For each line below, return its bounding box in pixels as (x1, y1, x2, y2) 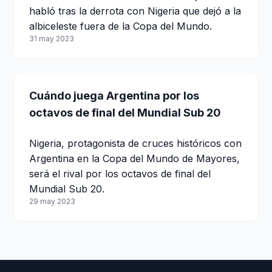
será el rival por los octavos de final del (29, 167, 211, 180)
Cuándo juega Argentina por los (29, 89, 199, 102)
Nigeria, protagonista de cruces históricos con (29, 137, 242, 149)
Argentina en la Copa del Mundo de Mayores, (29, 152, 240, 165)
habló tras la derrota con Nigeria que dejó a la (29, 4, 241, 17)
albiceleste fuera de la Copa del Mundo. (29, 19, 212, 32)
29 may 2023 (29, 196, 75, 206)
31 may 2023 (29, 33, 74, 43)
